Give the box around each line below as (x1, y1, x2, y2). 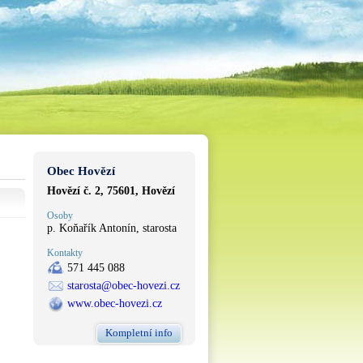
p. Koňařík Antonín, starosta (47, 222, 177, 234)
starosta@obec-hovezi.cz (67, 280, 180, 292)
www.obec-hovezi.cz (67, 297, 162, 310)
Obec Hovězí (47, 164, 115, 177)
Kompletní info (105, 327, 173, 339)
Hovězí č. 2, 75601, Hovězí (47, 185, 175, 197)
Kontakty (47, 247, 83, 258)
